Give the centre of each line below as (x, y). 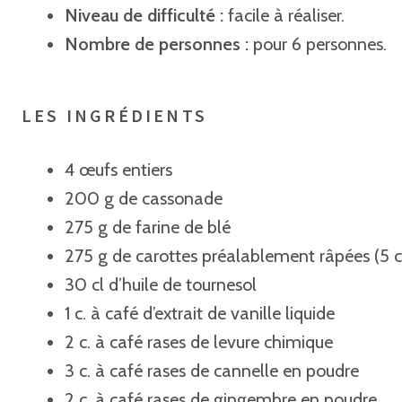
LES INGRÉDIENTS (114, 115)
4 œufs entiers (118, 170)
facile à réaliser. (286, 15)
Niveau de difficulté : (146, 15)
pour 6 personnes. (320, 44)
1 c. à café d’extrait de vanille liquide (200, 313)
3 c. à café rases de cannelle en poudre (212, 371)
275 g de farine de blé (148, 227)
